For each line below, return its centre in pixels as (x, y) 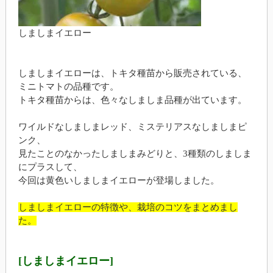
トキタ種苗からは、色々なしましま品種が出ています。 (132, 100)
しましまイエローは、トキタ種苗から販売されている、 (132, 73)
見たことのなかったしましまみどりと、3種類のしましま (135, 153)
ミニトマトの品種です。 (68, 86)
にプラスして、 (50, 167)
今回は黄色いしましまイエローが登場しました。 (119, 180)
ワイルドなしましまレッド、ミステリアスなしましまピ (132, 126)
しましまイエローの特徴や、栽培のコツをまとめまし (128, 207)
